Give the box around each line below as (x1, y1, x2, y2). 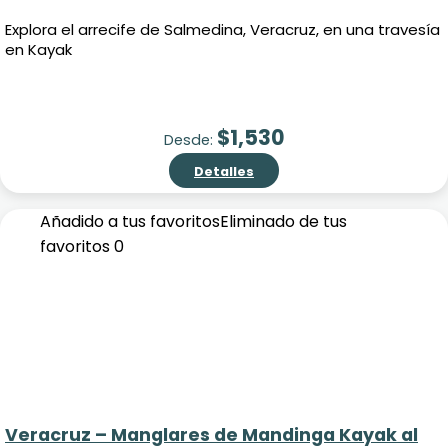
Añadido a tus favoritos (40, 210, 220, 233)
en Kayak (5, 39, 72, 61)
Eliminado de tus (220, 210, 347, 233)
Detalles (194, 162, 254, 180)
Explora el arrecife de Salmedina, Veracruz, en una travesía (5, 19, 440, 41)
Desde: (163, 129, 217, 150)
